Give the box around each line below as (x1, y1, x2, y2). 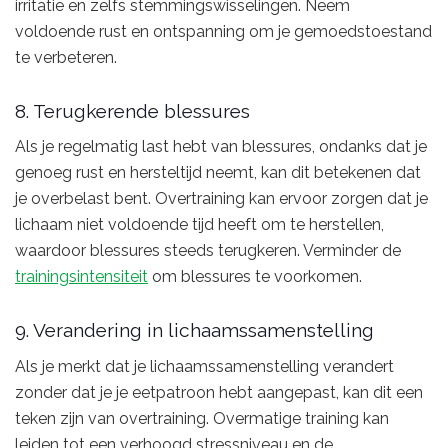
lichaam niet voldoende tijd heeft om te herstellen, (15, 215, 384, 235)
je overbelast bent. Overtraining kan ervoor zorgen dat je (15, 189, 428, 209)
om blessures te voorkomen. (148, 267, 362, 287)
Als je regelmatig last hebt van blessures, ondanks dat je (15, 137, 427, 157)
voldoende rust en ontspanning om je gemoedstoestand (15, 22, 432, 42)
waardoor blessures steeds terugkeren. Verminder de (15, 241, 401, 261)
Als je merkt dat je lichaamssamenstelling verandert (15, 356, 394, 376)
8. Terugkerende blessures (15, 99, 250, 122)
